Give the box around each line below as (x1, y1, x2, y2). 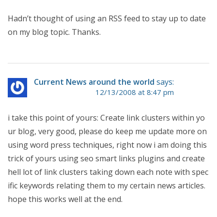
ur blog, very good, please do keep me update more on (8, 125, 207, 137)
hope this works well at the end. (8, 193, 123, 204)
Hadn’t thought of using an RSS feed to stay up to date (8, 13, 206, 24)
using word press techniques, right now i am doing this (8, 139, 207, 150)
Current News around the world (34, 76, 155, 87)
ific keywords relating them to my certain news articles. (8, 180, 205, 191)
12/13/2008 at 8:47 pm (95, 87, 174, 97)
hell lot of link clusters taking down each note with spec (8, 166, 208, 177)
